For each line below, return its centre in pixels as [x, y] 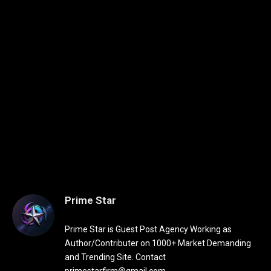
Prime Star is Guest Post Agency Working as [148, 230]
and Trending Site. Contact [115, 257]
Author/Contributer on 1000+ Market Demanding [158, 243]
